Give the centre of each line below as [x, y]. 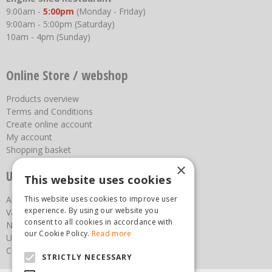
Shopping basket [39, 149]
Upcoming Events [40, 237]
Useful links [36, 176]
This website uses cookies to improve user [101, 199]
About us [24, 199]
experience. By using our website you [91, 210]
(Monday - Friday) [111, 11]
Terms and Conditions [49, 111]
